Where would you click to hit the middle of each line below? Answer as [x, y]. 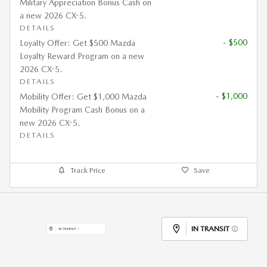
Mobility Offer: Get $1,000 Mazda [83, 97]
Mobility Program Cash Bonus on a [82, 110]
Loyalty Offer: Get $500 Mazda [77, 43]
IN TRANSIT [210, 229]
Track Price [88, 170]
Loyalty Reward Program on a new [82, 56]
